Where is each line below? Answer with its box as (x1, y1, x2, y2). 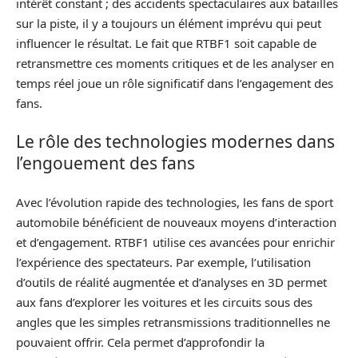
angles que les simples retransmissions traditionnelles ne (16, 313, 330, 330)
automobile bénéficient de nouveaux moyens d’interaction (16, 213, 336, 230)
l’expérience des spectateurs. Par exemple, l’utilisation (16, 253, 311, 270)
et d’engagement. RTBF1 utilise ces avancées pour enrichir (16, 233, 335, 250)
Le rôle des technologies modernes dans (16, 130, 335, 153)
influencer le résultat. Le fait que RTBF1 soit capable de (16, 34, 316, 51)
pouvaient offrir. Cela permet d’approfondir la (16, 333, 265, 350)
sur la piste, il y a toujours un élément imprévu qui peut (16, 14, 321, 31)
